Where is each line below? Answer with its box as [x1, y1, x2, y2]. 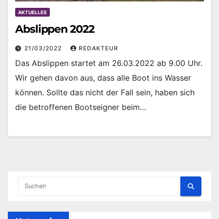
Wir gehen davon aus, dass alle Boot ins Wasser [15, 72, 191, 83]
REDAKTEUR [79, 44, 118, 52]
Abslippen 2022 [15, 22, 94, 36]
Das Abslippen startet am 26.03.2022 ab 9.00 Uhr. [15, 58, 202, 68]
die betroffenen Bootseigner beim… [15, 102, 146, 112]
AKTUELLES [18, 9, 47, 15]
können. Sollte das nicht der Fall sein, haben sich [15, 87, 195, 97]
